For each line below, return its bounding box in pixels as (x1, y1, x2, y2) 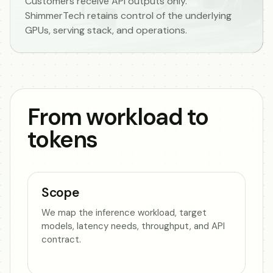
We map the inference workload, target (41, 206, 207, 219)
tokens (27, 124, 97, 155)
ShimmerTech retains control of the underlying (25, 9, 232, 22)
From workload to (27, 101, 208, 132)
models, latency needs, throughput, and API (41, 219, 225, 232)
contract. (41, 233, 81, 246)
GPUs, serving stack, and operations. (25, 23, 187, 37)
